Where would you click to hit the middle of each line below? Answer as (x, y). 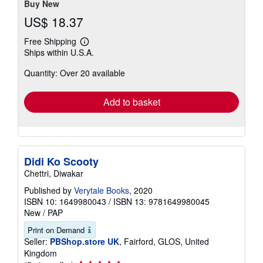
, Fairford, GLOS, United (164, 241)
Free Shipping (50, 41)
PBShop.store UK (85, 241)
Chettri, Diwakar (54, 173)
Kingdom (41, 253)
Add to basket (131, 102)
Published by (49, 190)
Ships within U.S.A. (59, 52)
